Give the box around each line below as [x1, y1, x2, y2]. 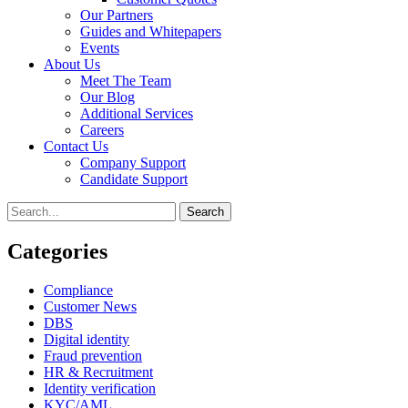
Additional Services [80, 106, 193, 121]
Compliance [44, 281, 113, 298]
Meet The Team [80, 73, 171, 88]
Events [80, 40, 119, 56]
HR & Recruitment [44, 363, 153, 380]
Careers [80, 122, 124, 138]
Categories [7, 239, 107, 263]
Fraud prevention [44, 347, 142, 363]
